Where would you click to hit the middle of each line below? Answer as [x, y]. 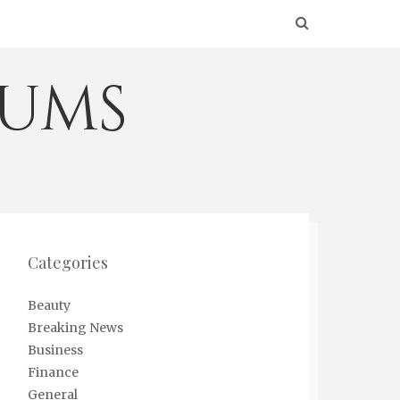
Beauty [49, 305]
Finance [53, 372]
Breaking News [75, 328]
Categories [68, 262]
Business [55, 350]
